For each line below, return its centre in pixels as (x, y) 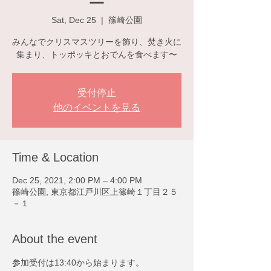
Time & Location (55, 157)
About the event (55, 239)
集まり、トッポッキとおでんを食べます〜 (97, 54)
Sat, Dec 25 (74, 20)
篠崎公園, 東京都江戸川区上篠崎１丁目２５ (95, 191)
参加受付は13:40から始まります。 (78, 262)
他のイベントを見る (97, 107)
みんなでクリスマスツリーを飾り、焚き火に (97, 41)
